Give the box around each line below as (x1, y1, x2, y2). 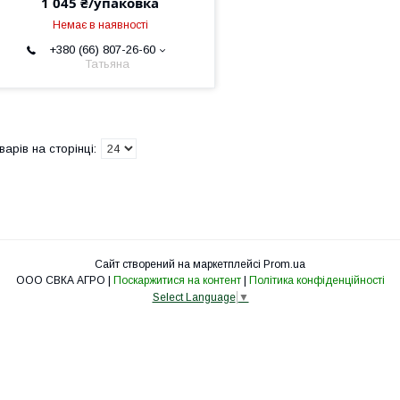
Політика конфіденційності (248, 274, 385, 287)
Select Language (152, 290, 236, 304)
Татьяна (84, 57, 129, 71)
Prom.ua (263, 258, 305, 271)
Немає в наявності (52, 19, 148, 31)
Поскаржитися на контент (112, 274, 241, 287)
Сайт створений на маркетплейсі (95, 258, 263, 271)
